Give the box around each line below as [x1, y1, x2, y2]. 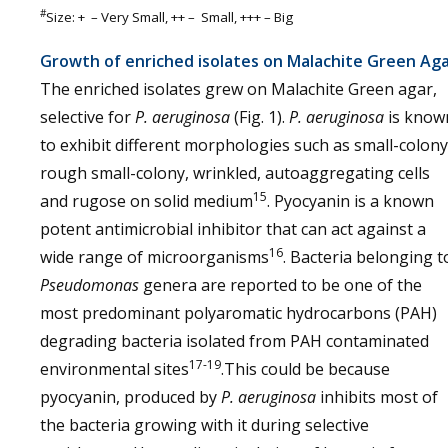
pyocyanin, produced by [40, 386, 221, 408]
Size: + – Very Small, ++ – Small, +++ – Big [46, 8, 293, 26]
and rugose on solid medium [40, 190, 253, 212]
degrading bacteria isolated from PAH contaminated [40, 330, 429, 352]
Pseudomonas [40, 274, 139, 296]
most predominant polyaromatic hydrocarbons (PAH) [40, 302, 437, 324]
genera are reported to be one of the [139, 274, 422, 296]
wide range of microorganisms [40, 246, 269, 268]
